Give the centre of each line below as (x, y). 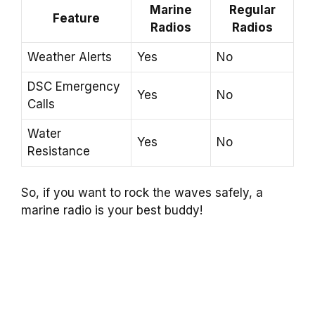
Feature (76, 18)
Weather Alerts (70, 57)
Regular (252, 9)
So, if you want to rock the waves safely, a (142, 193)
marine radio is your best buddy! (112, 211)
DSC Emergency (74, 86)
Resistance (59, 151)
